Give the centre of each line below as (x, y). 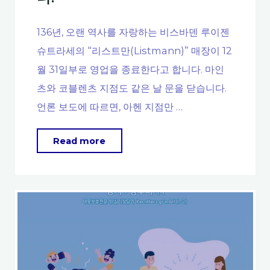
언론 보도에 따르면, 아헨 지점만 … (109, 106)
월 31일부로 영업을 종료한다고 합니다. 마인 (130, 69)
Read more (79, 141)
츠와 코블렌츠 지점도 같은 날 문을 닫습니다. (131, 88)
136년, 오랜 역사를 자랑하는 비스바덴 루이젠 (133, 32)
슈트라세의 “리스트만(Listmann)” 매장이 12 (134, 50)
